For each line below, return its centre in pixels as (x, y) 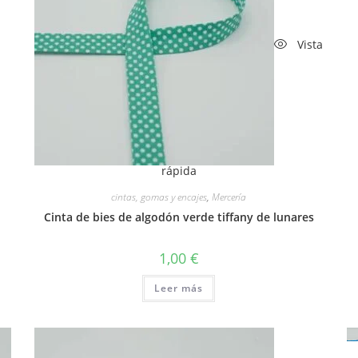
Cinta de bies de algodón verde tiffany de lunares (179, 217)
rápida (179, 170)
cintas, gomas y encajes (159, 197)
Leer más (179, 288)
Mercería (229, 197)
